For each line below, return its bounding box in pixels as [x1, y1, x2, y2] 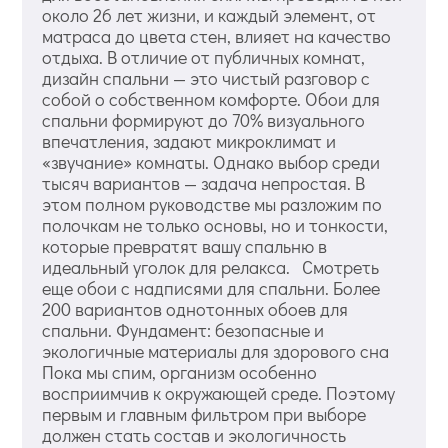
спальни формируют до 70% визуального [42, 108, 366, 133]
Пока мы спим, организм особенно [42, 360, 318, 385]
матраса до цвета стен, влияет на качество [42, 24, 392, 49]
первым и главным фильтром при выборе [42, 402, 367, 427]
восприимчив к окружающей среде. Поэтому [42, 381, 396, 406]
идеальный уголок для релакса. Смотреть [42, 255, 380, 280]
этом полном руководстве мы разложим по [42, 192, 383, 217]
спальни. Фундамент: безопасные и [42, 318, 325, 343]
